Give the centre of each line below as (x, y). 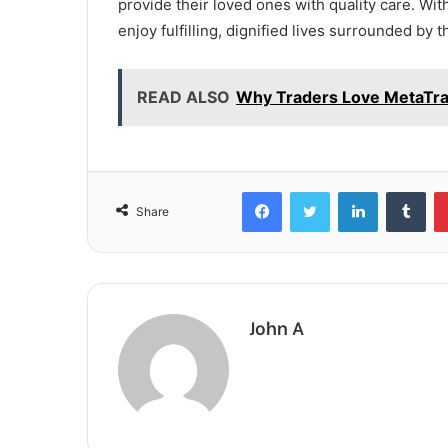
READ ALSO (183, 96)
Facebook (311, 190)
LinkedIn (403, 190)
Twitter (351, 190)
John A (276, 326)
